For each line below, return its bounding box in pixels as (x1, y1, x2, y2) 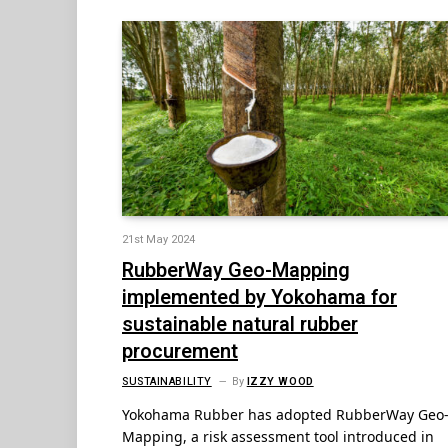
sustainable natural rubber (122, 310, 358, 340)
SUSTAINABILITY (122, 373, 212, 391)
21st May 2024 (122, 231, 195, 249)
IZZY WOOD (246, 373, 314, 391)
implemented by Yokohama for (122, 283, 397, 313)
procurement (122, 337, 238, 367)
